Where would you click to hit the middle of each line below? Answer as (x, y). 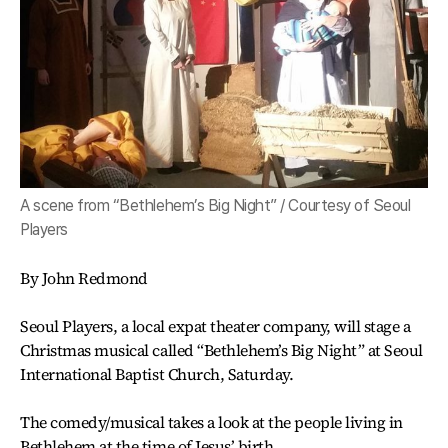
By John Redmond (84, 278)
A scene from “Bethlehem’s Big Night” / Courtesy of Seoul (215, 206)
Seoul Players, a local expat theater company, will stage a (215, 326)
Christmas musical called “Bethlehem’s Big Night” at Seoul (221, 350)
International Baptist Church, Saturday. (157, 374)
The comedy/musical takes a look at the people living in (211, 422)
